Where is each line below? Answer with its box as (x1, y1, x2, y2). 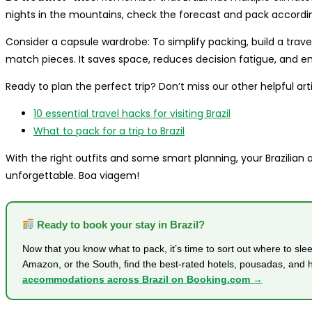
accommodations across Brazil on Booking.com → (22, 273, 263, 285)
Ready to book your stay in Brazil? (33, 218, 205, 231)
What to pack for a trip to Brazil (33, 124, 185, 139)
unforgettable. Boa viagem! (6, 169, 139, 183)
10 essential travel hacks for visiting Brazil (33, 107, 231, 121)
